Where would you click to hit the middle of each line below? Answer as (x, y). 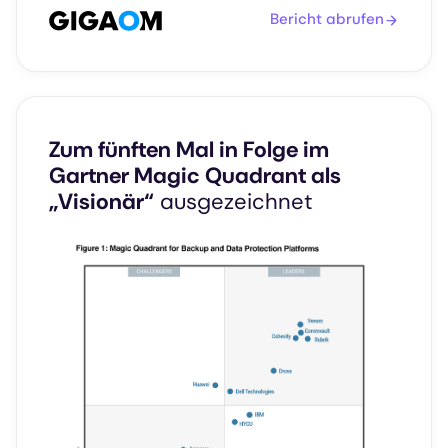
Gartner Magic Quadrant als (195, 175)
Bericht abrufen (327, 18)
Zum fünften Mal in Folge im (189, 149)
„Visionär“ (101, 201)
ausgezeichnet (233, 201)
